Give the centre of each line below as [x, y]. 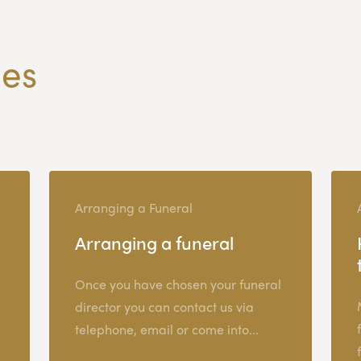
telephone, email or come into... [166, 329]
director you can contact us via [164, 306]
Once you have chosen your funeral [178, 284]
